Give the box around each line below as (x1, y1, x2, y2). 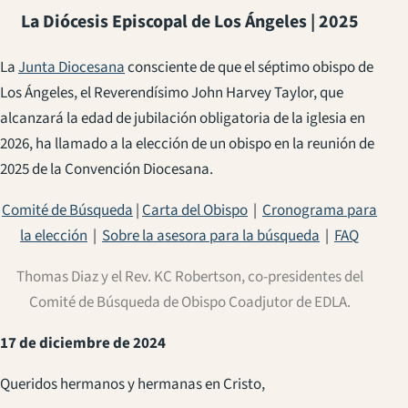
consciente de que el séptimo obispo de (127, 56, 373, 78)
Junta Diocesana (18, 56, 125, 78)
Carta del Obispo (142, 199, 248, 221)
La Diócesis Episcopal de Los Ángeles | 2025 (20, 8, 359, 35)
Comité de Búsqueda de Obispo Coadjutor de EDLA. (28, 291, 351, 313)
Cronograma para (262, 199, 377, 221)
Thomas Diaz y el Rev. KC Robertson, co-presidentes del (15, 265, 363, 288)
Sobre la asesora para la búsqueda (102, 224, 320, 247)
